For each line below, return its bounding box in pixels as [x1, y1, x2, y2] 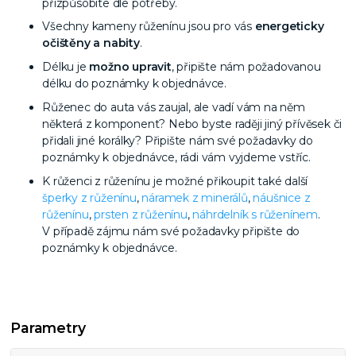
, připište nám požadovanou [171, 60, 321, 75]
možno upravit [89, 60, 172, 75]
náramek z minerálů [141, 190, 248, 205]
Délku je [42, 60, 90, 75]
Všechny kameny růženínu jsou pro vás [42, 19, 255, 34]
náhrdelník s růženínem [192, 207, 318, 222]
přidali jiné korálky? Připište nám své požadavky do [42, 133, 313, 148]
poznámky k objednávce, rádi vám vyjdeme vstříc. [42, 149, 311, 164]
